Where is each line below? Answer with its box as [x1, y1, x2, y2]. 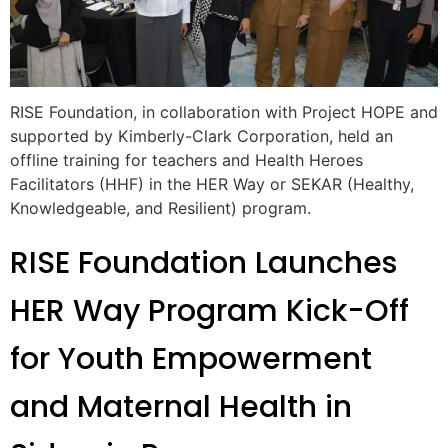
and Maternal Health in [10, 385, 352, 428]
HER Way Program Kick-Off [10, 289, 409, 332]
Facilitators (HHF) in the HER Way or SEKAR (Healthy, [10, 174, 414, 195]
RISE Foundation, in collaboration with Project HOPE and [10, 102, 438, 123]
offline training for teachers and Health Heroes [10, 150, 363, 171]
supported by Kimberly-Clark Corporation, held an [10, 126, 393, 147]
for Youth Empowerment [10, 337, 372, 380]
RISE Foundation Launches [10, 241, 397, 284]
